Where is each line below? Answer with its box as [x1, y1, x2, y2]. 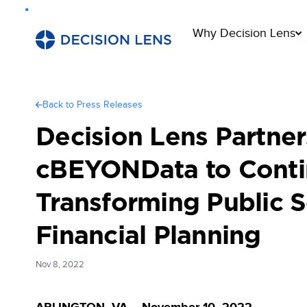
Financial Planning [36, 223, 261, 249]
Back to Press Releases [42, 99, 143, 110]
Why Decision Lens [193, 26, 295, 40]
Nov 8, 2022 [36, 259, 84, 270]
